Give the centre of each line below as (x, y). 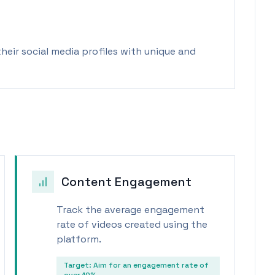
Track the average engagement (130, 210)
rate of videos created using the (132, 224)
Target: (79, 265)
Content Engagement (126, 182)
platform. (79, 239)
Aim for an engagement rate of (151, 265)
